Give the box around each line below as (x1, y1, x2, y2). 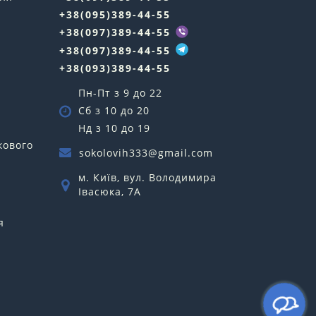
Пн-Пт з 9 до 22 (78, 85, 162, 99)
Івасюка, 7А (78, 184, 141, 198)
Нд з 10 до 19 (78, 121, 150, 135)
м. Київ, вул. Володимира (78, 170, 217, 184)
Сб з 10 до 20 (78, 103, 150, 117)
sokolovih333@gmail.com (78, 145, 213, 159)
